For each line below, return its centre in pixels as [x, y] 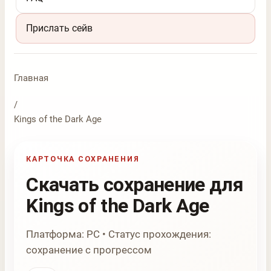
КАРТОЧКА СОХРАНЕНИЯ [83, 159]
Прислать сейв [60, 28]
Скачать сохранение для [135, 185]
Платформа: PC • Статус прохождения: [119, 234]
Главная [31, 78]
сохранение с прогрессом [89, 250]
